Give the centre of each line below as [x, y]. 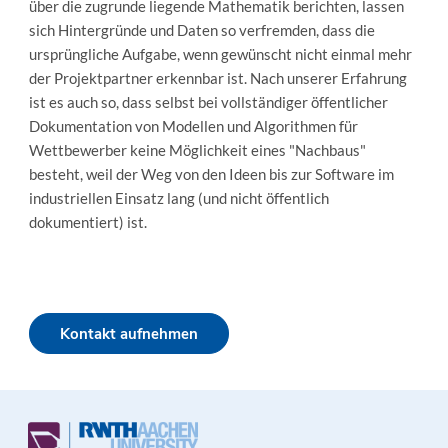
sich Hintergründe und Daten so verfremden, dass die [201, 30]
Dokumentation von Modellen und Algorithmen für [193, 126]
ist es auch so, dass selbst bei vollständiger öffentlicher [208, 102]
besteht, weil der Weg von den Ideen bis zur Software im [211, 174]
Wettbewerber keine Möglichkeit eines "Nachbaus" [197, 150]
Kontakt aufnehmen [128, 333]
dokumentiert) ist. [87, 222]
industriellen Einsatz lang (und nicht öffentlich [178, 198]
